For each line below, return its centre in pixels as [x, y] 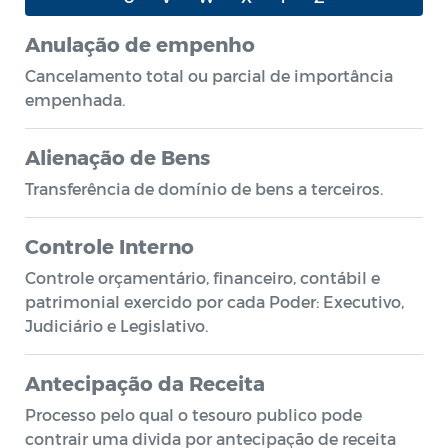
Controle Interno [109, 246]
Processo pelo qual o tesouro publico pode [193, 414]
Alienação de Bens [117, 157]
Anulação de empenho [140, 44]
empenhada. [75, 99]
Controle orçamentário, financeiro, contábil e [202, 277]
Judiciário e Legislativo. [116, 325]
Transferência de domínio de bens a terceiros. [204, 188]
